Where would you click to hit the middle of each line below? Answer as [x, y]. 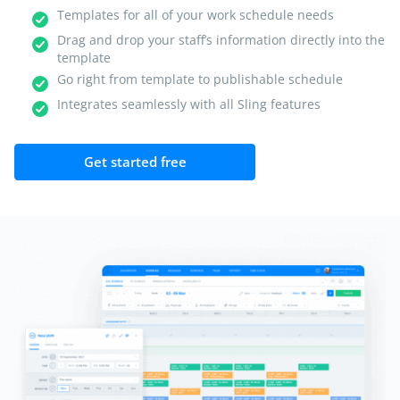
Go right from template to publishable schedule [200, 79]
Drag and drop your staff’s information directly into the [221, 40]
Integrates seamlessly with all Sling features [189, 104]
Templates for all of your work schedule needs [196, 15]
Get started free [135, 162]
